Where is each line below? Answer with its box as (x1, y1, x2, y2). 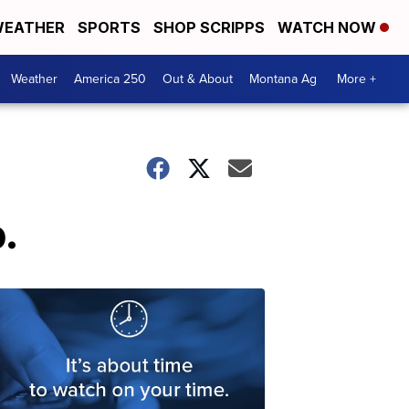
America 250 (74, 69, 146, 89)
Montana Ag (249, 69, 317, 89)
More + (337, 69, 376, 89)
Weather (11, 69, 58, 89)
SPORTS (78, 18, 141, 37)
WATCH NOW (278, 18, 380, 37)
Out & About (163, 69, 233, 89)
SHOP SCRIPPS (153, 18, 265, 37)
